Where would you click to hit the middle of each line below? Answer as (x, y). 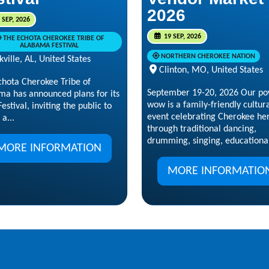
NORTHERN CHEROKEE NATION (208, 56)
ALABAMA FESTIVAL (49, 46)
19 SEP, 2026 (181, 36)
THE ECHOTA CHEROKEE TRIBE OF (53, 39)
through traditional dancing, (202, 129)
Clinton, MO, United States (211, 70)
